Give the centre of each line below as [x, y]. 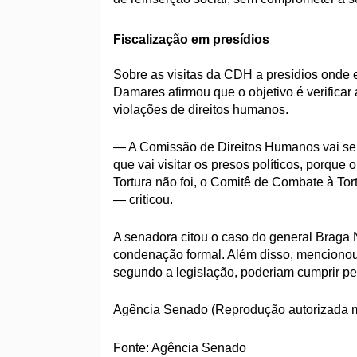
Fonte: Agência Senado [180, 347]
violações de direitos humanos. [201, 109]
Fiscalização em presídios [191, 39]
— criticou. [143, 199]
